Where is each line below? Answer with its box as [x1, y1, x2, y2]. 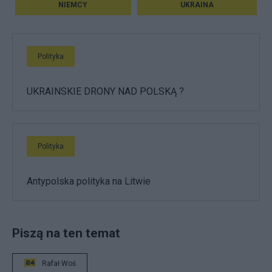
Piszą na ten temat [12, 225, 120, 241]
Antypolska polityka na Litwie [27, 175, 151, 188]
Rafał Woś [42, 259, 76, 268]
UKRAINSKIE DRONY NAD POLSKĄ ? [27, 86, 184, 98]
